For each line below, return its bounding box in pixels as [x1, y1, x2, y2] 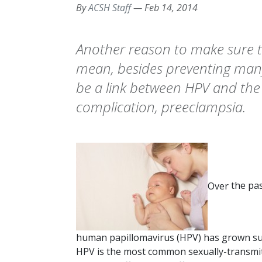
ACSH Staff [88, 1, 131, 15]
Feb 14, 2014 [144, 1, 198, 15]
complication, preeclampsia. [76, 97, 246, 117]
